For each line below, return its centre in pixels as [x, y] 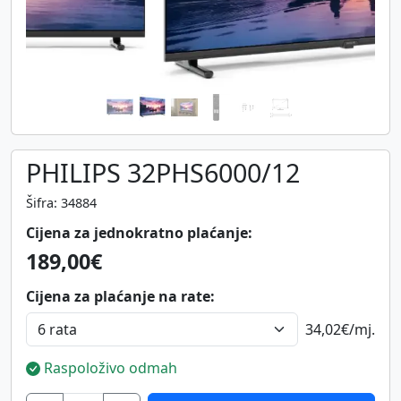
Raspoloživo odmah [109, 367]
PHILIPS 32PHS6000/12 [163, 172]
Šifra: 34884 [61, 202]
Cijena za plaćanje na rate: [120, 296]
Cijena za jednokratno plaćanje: [139, 232]
